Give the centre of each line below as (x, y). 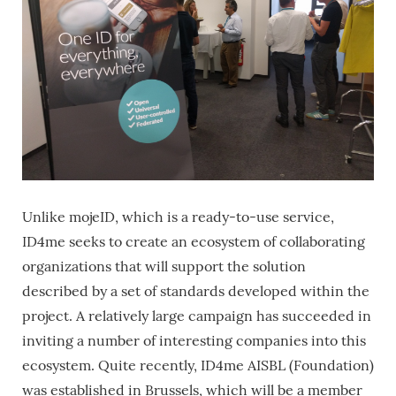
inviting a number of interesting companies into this (194, 340)
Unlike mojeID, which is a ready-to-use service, (178, 217)
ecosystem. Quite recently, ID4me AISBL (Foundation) (198, 365)
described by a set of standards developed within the (196, 291)
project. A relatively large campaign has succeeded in (197, 316)
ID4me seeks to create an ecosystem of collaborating (194, 241)
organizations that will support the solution (164, 266)
